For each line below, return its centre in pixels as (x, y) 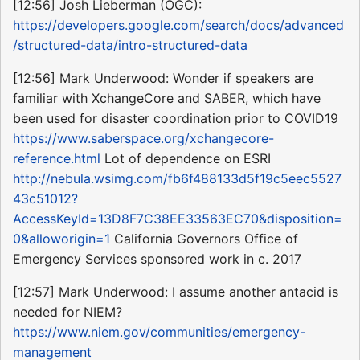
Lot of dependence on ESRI (186, 158)
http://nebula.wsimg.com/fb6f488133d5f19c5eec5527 (177, 178)
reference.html (57, 158)
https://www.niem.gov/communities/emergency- (159, 331)
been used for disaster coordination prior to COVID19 (176, 118)
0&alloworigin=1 (61, 238)
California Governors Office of (204, 238)
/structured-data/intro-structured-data (130, 45)
